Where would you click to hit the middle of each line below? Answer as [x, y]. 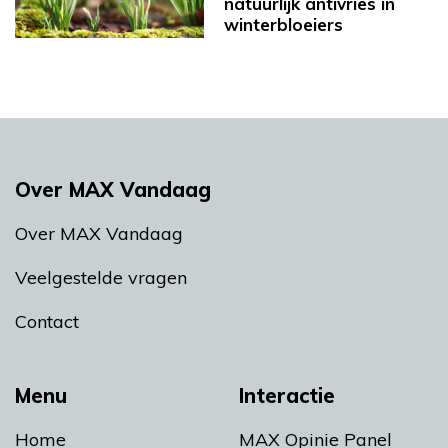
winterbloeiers [283, 24]
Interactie [287, 396]
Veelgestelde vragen [101, 278]
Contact [47, 322]
